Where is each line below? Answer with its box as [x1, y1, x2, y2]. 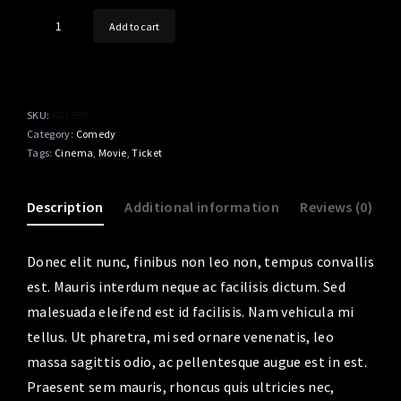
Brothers [26, 10, 76, 26]
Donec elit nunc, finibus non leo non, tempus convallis [27, 252, 374, 270]
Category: [27, 127, 76, 141]
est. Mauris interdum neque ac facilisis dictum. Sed [27, 277, 346, 295]
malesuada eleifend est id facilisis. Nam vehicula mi [27, 302, 354, 320]
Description [27, 198, 104, 216]
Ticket [132, 146, 163, 159]
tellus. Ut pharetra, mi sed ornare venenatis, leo [27, 327, 335, 346]
